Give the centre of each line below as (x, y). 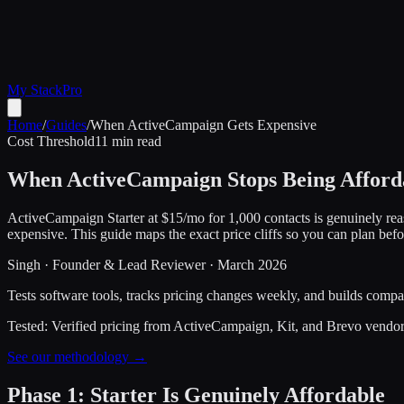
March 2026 (252, 264)
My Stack (35, 90)
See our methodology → (77, 356)
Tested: (29, 326)
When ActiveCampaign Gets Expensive (203, 125)
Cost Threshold (51, 141)
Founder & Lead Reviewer (129, 264)
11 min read (128, 141)
